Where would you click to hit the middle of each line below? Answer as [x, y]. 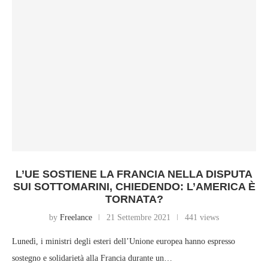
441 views [202, 218]
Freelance [76, 218]
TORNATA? [134, 200]
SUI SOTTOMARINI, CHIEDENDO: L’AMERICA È [134, 187]
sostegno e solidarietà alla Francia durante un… [92, 258]
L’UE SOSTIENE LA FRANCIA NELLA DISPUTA [134, 174]
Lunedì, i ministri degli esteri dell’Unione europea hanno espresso [124, 242]
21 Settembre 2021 [138, 218]
